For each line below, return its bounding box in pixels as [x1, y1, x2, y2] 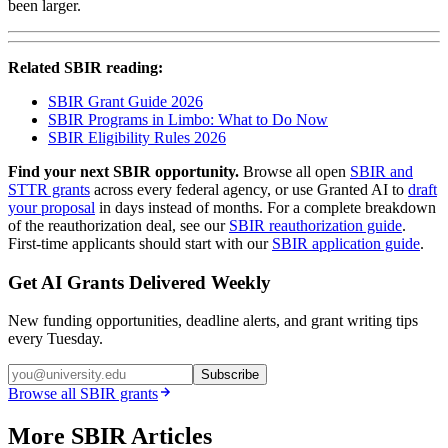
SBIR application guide [272, 234, 420, 252]
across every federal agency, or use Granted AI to [90, 180, 408, 198]
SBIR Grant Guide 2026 [48, 92, 203, 110]
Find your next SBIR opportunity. [8, 162, 239, 180]
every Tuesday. [8, 330, 103, 348]
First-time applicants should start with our [8, 234, 272, 252]
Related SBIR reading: [8, 58, 163, 76]
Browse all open [239, 162, 350, 180]
